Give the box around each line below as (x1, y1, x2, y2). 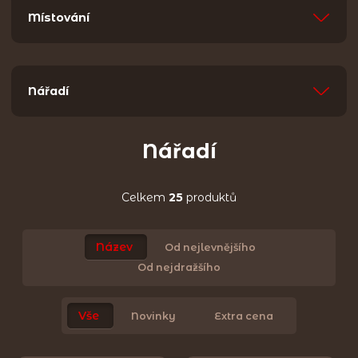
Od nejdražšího (137, 261, 221, 274)
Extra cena (214, 309, 274, 322)
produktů (183, 189, 237, 205)
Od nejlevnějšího (165, 241, 256, 254)
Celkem (121, 189, 169, 205)
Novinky (130, 309, 176, 322)
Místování (28, 10, 89, 25)
